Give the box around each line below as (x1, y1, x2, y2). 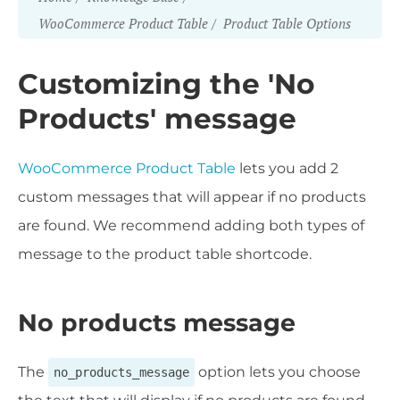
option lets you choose (195, 362, 361, 380)
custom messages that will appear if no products (18, 188, 366, 205)
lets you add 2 (236, 160, 338, 177)
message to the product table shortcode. (18, 246, 312, 262)
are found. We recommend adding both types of (18, 217, 364, 234)
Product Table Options (222, 14, 351, 32)
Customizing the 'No (18, 67, 314, 101)
